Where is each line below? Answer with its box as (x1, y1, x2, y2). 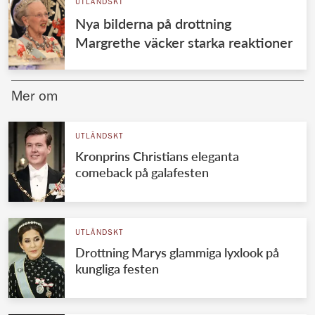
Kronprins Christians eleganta (75, 148, 239, 164)
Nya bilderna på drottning (75, 14, 231, 32)
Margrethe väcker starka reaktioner (75, 33, 292, 51)
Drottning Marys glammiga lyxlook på (75, 244, 279, 260)
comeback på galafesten (75, 164, 209, 180)
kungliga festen (75, 260, 159, 276)
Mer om (11, 90, 58, 105)
